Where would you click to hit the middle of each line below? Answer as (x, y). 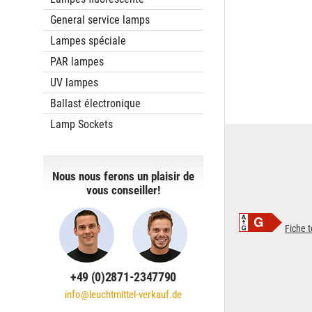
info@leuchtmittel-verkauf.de (123, 295)
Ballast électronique (95, 103)
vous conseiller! (123, 190)
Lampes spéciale (88, 41)
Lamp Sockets (81, 124)
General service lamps (100, 20)
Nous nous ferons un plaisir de (123, 176)
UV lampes (74, 83)
